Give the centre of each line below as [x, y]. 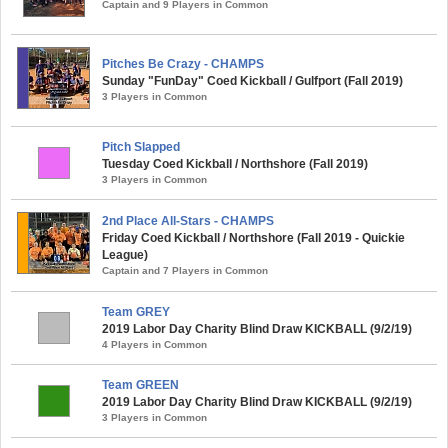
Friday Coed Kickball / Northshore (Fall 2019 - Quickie [253, 238]
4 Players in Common [154, 344]
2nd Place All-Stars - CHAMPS [188, 221]
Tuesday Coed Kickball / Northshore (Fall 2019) [235, 164]
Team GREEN [140, 385]
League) [125, 255]
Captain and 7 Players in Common [185, 270]
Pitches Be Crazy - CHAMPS [183, 64]
